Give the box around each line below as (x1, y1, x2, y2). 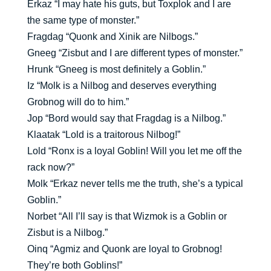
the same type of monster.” (27, 15, 139, 26)
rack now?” (27, 162, 74, 173)
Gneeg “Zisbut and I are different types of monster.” (27, 48, 243, 59)
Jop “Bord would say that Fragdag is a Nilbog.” (27, 113, 226, 124)
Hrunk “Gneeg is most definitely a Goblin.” (27, 64, 206, 75)
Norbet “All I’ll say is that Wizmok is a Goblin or (27, 211, 227, 222)
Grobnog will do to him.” (27, 97, 129, 108)
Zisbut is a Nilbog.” (27, 227, 108, 238)
